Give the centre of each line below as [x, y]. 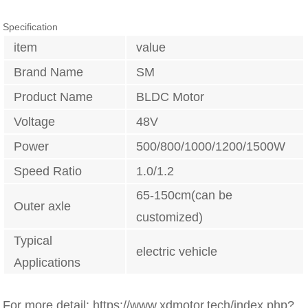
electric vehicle [177, 252]
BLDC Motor [170, 97]
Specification [31, 27]
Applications [47, 263]
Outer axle [43, 207]
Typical [33, 241]
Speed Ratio [48, 172]
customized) [170, 218]
